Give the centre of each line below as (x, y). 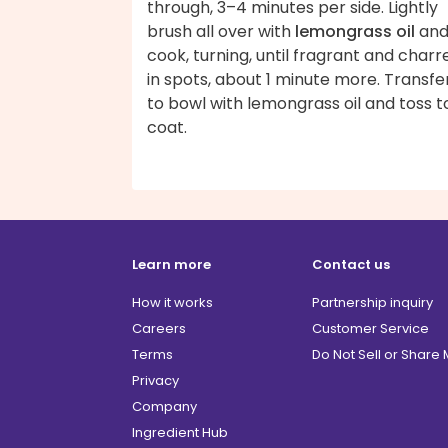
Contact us (351, 264)
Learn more (171, 264)
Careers (159, 328)
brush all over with (221, 31)
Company (164, 406)
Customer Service (370, 328)
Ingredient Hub (180, 432)
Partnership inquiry (372, 302)
